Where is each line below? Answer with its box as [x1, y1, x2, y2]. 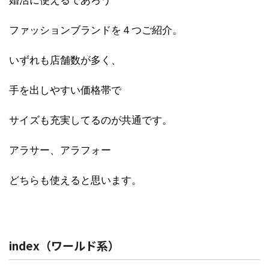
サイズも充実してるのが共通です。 [9, 114, 172, 126]
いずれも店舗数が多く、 [9, 54, 121, 66]
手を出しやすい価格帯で [9, 84, 121, 96]
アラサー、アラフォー [9, 144, 111, 156]
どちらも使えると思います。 [9, 174, 142, 186]
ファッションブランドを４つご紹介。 [9, 24, 183, 36]
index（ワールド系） [9, 237, 119, 253]
